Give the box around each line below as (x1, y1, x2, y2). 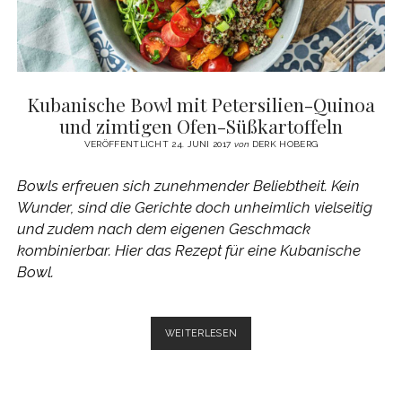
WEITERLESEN (164, 328, 238, 339)
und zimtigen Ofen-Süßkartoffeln (59, 112, 343, 138)
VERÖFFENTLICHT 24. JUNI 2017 (83, 138, 234, 149)
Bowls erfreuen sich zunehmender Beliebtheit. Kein (16, 177, 360, 196)
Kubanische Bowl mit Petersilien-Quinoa (27, 91, 375, 117)
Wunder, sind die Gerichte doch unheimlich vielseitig (16, 198, 372, 217)
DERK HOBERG (249, 138, 319, 149)
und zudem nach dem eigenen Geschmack (16, 220, 310, 239)
